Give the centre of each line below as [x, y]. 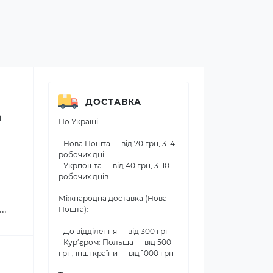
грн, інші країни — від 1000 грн [116, 253]
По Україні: [79, 122]
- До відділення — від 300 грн [114, 231]
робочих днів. [84, 176]
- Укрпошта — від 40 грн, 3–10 [114, 165]
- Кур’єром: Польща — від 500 [115, 242]
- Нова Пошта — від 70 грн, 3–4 [117, 144]
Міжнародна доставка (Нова [113, 198]
